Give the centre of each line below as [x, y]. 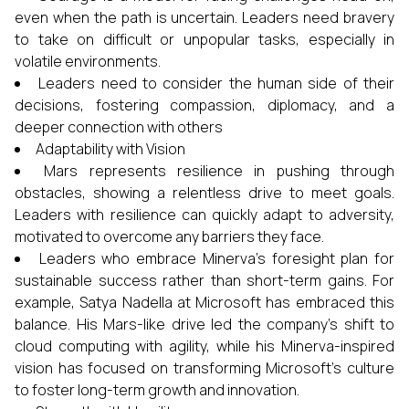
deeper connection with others [119, 127]
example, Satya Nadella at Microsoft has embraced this [204, 302]
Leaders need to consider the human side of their [217, 83]
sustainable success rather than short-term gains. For [204, 280]
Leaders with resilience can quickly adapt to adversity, [204, 215]
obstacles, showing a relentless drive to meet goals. [204, 193]
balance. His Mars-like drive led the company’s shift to [204, 324]
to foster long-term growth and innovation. [157, 390]
